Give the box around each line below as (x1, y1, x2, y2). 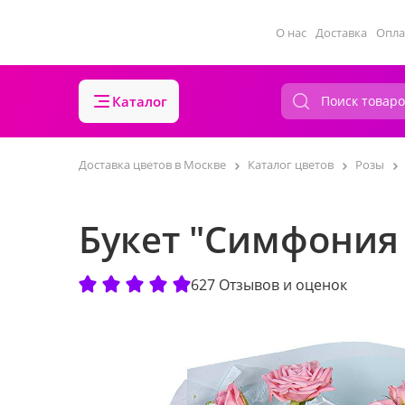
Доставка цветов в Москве (79, 156, 226, 173)
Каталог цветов (248, 156, 334, 173)
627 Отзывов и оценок (191, 274, 347, 295)
